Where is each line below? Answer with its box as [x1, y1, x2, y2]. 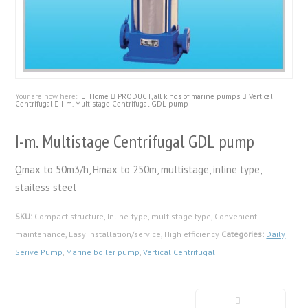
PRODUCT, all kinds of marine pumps [118, 91, 241, 102]
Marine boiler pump [66, 247, 140, 258]
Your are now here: [15, 91, 82, 102]
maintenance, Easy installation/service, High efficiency [15, 229, 222, 240]
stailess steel [15, 181, 77, 195]
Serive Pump [15, 247, 63, 258]
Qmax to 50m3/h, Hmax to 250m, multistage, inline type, [15, 163, 262, 177]
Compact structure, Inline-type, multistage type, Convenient [32, 211, 258, 222]
